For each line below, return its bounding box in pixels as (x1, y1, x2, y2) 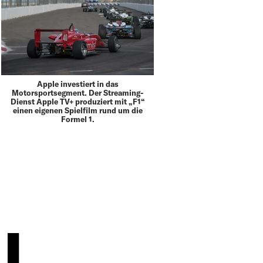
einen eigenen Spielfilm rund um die (12, 105, 143, 115)
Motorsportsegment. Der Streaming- (12, 87, 144, 97)
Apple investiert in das (36, 79, 119, 89)
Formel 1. (60, 114, 95, 124)
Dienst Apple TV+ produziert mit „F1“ (10, 96, 145, 106)
